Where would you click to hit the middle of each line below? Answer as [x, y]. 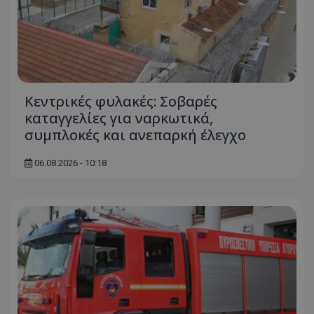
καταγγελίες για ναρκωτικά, [119, 118]
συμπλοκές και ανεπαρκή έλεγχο [135, 135]
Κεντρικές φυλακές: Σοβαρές [121, 101]
